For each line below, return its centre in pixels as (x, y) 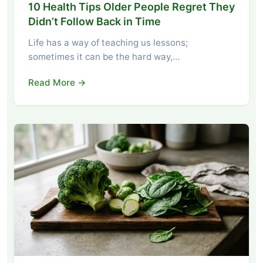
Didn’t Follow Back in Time (95, 21)
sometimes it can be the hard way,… (104, 56)
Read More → (57, 82)
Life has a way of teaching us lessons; (108, 42)
